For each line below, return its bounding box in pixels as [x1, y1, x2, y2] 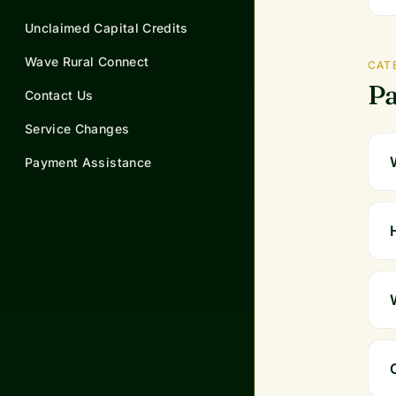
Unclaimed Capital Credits [25, 20, 188, 36]
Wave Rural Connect [25, 54, 149, 70]
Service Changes [25, 121, 130, 137]
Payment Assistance [25, 155, 152, 171]
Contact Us [25, 88, 94, 103]
